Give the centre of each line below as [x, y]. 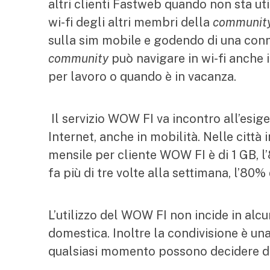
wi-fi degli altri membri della [130, 22]
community [78, 58]
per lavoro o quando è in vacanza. [144, 77]
